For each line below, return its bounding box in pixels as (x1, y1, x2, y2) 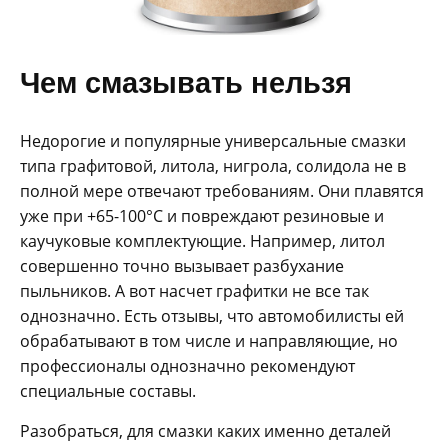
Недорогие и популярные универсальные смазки (20, 130, 406, 153)
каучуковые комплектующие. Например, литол (20, 230, 385, 253)
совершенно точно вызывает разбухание (20, 255, 344, 278)
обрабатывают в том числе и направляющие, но (20, 330, 398, 353)
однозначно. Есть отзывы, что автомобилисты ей (20, 305, 404, 328)
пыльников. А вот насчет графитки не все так (20, 280, 369, 303)
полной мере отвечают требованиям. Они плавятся (20, 180, 424, 203)
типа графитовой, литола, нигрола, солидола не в (20, 155, 406, 178)
